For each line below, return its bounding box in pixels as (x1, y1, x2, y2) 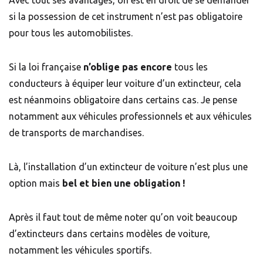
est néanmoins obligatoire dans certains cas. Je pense (9, 95, 237, 106)
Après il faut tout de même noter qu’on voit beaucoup (9, 212, 237, 223)
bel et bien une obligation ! (62, 178, 187, 189)
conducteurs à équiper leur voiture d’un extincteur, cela (9, 78, 241, 89)
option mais (9, 178, 62, 189)
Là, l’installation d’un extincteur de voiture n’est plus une (9, 161, 248, 173)
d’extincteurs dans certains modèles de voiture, (9, 228, 210, 240)
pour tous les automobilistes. (9, 28, 133, 39)
